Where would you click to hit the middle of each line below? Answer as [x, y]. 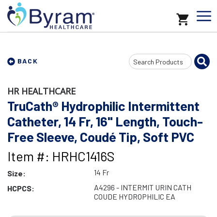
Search [139, 61]
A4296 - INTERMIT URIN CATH [142, 187]
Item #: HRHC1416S [61, 156]
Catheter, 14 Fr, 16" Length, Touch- [105, 121]
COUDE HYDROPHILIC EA [134, 196]
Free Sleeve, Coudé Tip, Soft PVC [101, 137]
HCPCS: [21, 188]
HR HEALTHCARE [41, 91]
